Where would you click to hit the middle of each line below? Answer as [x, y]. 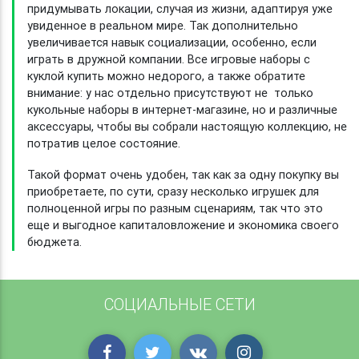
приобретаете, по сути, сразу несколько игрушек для [173, 191]
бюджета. [54, 242]
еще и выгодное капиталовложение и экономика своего [183, 225]
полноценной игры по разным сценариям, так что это [175, 208]
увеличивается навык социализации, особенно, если [172, 42]
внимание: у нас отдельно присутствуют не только [170, 93]
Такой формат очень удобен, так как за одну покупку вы [183, 174]
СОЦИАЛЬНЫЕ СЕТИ [179, 305]
